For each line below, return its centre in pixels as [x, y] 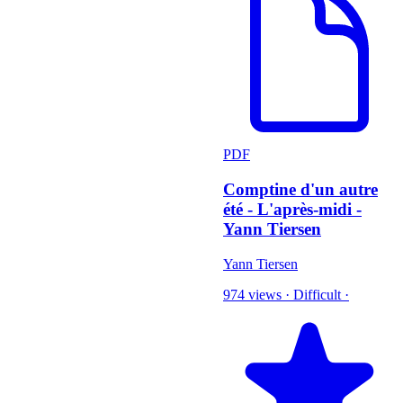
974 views [252, 294]
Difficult [317, 294]
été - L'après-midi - [292, 210]
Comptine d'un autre [300, 190]
